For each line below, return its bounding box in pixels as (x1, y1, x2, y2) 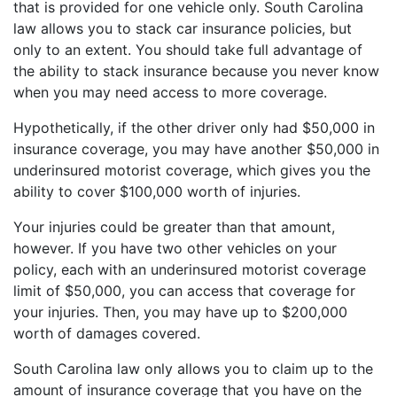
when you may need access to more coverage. (13, 82, 327, 101)
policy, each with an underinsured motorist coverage (13, 260, 366, 278)
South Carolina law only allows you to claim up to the (13, 359, 373, 378)
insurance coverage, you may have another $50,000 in (13, 139, 379, 158)
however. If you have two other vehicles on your (13, 238, 337, 257)
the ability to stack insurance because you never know (13, 61, 379, 80)
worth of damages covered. (13, 323, 200, 342)
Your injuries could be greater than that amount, (13, 217, 335, 236)
